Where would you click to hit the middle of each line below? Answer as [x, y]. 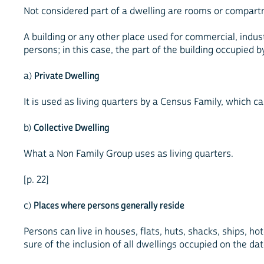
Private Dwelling [67, 76]
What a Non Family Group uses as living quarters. [128, 154]
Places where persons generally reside [109, 206]
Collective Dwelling [72, 128]
